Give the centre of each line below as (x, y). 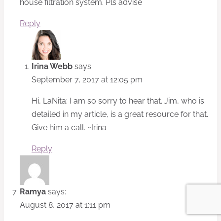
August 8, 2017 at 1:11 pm (65, 205)
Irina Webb (52, 67)
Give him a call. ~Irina (69, 128)
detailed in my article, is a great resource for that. (120, 114)
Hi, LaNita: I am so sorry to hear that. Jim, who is (118, 101)
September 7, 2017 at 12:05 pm (87, 80)
